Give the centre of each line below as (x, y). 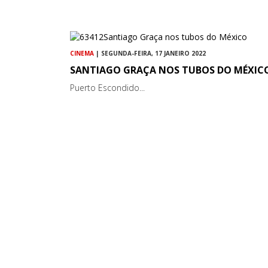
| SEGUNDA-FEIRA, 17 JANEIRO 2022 (150, 53)
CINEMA (82, 53)
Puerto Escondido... (107, 87)
